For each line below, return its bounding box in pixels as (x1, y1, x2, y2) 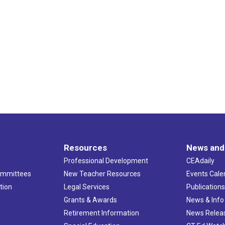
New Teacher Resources (63, 169, 141, 178)
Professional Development (63, 156, 148, 165)
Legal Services (63, 182, 109, 191)
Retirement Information (63, 208, 139, 217)
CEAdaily (186, 156, 215, 165)
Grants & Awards (63, 195, 117, 204)
